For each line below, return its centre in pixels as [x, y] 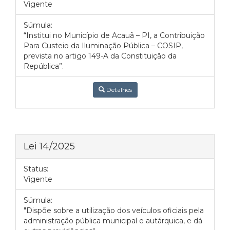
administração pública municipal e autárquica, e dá [113, 221]
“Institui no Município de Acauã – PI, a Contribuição [114, 35]
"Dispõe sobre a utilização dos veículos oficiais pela [114, 210]
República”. [44, 66]
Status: [36, 169]
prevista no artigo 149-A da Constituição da [100, 56]
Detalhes [118, 90]
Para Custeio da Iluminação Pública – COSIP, [103, 46]
